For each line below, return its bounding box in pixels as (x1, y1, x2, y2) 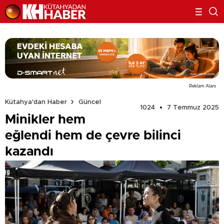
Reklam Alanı (189, 83, 216, 88)
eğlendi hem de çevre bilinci (5, 128, 181, 142)
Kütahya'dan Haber (5, 98, 67, 105)
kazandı (5, 144, 53, 158)
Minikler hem (5, 112, 85, 126)
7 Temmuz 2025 (167, 104, 219, 111)
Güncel (78, 98, 101, 105)
